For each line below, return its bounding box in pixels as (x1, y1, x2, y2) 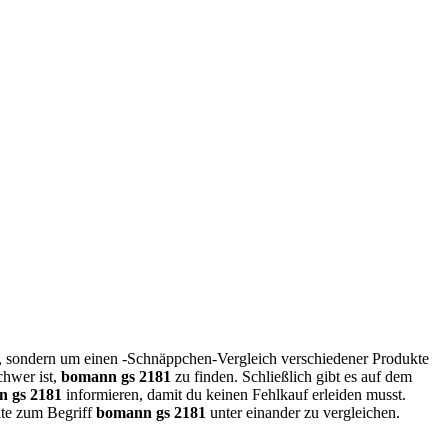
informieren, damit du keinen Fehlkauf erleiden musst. (62, 385, 406, 403)
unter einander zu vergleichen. (206, 403, 400, 421)
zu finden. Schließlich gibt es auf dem (171, 367, 412, 385)
